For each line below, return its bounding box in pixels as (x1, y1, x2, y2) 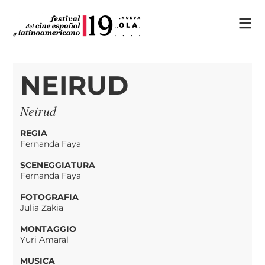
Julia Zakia (20, 202, 64, 214)
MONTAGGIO (20, 224, 77, 235)
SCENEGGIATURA (20, 160, 96, 171)
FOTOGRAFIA (20, 192, 79, 203)
